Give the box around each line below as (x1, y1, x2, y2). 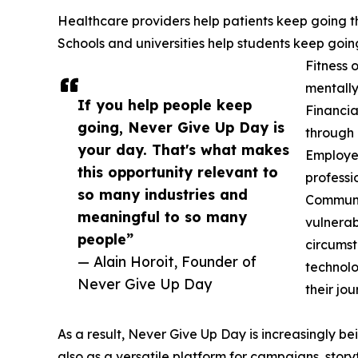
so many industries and (78, 185, 248, 204)
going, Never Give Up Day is (78, 118, 284, 137)
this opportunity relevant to (78, 163, 278, 181)
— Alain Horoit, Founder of (78, 253, 257, 271)
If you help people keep (78, 96, 252, 114)
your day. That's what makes (78, 141, 289, 159)
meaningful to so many (78, 208, 247, 226)
